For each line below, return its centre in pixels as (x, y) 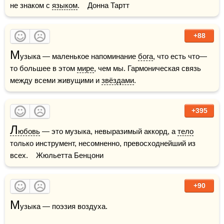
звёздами (118, 80)
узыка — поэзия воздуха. (64, 206)
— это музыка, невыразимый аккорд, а (109, 131)
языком (65, 5)
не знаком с (31, 5)
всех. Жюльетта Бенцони (57, 155)
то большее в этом (43, 68)
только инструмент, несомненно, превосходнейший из (103, 143)
